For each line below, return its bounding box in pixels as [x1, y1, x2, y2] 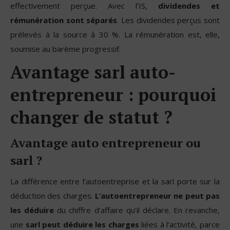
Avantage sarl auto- [10, 60, 176, 84]
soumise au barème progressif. [10, 43, 121, 54]
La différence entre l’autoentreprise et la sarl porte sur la [10, 176, 220, 186]
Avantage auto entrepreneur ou [10, 134, 201, 151]
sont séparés [66, 14, 118, 25]
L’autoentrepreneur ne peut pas [95, 190, 220, 201]
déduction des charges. [10, 190, 95, 201]
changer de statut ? [10, 105, 172, 129]
